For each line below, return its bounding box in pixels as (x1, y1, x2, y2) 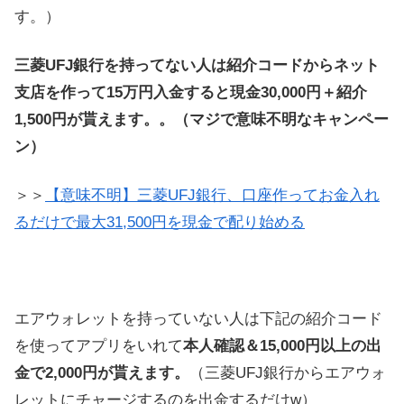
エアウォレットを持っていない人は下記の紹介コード (14, 310, 382, 328)
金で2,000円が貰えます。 (14, 364, 189, 382)
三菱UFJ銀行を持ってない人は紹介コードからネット (14, 57, 380, 75)
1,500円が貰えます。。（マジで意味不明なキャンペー (14, 111, 389, 129)
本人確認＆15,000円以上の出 (183, 337, 381, 355)
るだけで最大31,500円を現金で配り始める (14, 213, 305, 231)
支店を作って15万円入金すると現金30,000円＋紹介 (14, 84, 367, 102)
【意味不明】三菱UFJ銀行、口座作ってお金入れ (45, 186, 380, 204)
